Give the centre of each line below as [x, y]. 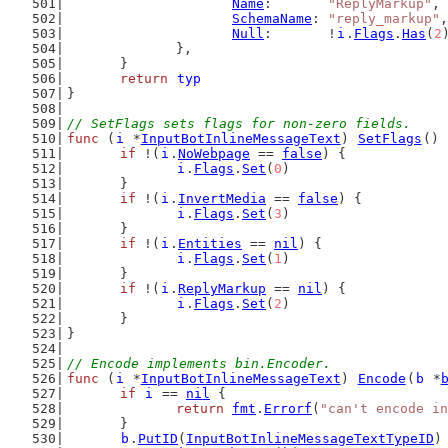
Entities [210, 243]
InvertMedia [222, 198]
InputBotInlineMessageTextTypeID [310, 438]
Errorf [288, 408]
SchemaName [272, 18]
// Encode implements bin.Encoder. [198, 363]
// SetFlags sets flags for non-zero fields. [238, 123]
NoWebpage [214, 153]
